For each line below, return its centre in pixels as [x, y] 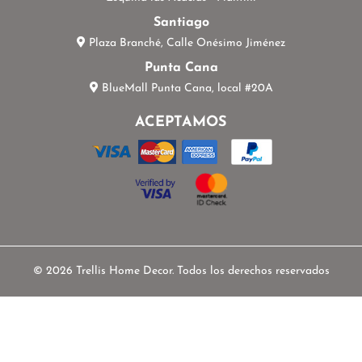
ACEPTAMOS [181, 122]
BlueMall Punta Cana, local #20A [185, 88]
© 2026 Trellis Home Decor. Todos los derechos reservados [181, 271]
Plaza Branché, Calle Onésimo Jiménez [185, 43]
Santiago [181, 22]
